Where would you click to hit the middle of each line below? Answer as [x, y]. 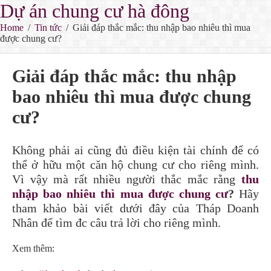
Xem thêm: [33, 248]
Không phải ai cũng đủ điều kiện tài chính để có [135, 150]
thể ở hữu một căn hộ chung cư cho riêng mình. [135, 165]
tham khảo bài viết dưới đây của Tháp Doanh [135, 208]
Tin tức [48, 28]
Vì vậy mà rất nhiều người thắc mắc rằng [127, 179]
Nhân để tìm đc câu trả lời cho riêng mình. [116, 223]
